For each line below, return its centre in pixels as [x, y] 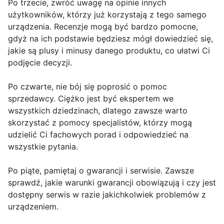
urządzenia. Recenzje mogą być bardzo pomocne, [103, 27]
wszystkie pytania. [43, 147]
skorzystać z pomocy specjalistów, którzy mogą [100, 123]
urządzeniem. [33, 207]
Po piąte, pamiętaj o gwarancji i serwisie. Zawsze [101, 171]
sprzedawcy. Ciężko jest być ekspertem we [91, 99]
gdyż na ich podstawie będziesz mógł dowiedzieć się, [110, 39]
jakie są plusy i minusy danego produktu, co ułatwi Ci [109, 51]
